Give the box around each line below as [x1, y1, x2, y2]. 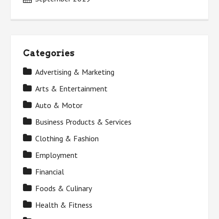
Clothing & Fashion [35, 133, 99, 144]
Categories [23, 48, 75, 59]
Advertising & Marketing [35, 67, 115, 77]
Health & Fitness [35, 200, 93, 210]
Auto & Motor [35, 100, 83, 110]
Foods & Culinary [35, 183, 92, 194]
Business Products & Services [35, 117, 132, 127]
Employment [35, 150, 78, 160]
